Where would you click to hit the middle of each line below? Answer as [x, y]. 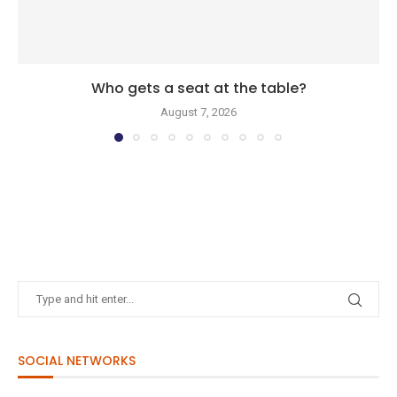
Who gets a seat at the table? [198, 88]
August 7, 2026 [198, 112]
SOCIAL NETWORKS [77, 361]
